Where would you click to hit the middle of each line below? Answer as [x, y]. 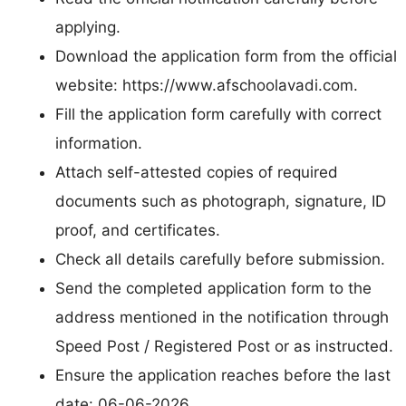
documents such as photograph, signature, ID [221, 201]
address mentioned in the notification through [222, 317]
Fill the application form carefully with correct [218, 114]
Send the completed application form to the [213, 288]
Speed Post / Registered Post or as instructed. [224, 346]
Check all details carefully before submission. [220, 259]
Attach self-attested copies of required [197, 172]
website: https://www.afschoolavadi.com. [207, 85]
